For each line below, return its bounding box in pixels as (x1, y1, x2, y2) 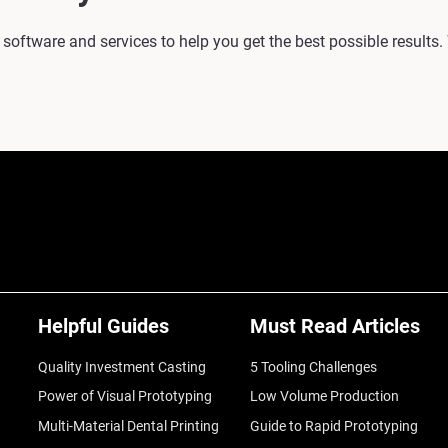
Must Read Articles (249, 314, 420, 338)
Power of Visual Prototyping (37, 388, 212, 405)
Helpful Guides (37, 314, 169, 338)
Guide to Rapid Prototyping (249, 417, 418, 434)
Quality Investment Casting (37, 359, 206, 375)
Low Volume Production (249, 388, 399, 405)
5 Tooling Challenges (249, 359, 377, 375)
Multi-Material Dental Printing (37, 417, 219, 434)
